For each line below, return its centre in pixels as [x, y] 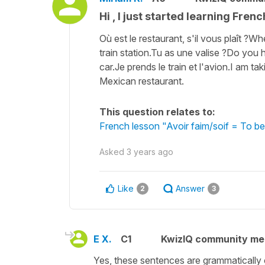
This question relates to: [157, 112]
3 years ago [150, 151]
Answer [190, 188]
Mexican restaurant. [142, 81]
